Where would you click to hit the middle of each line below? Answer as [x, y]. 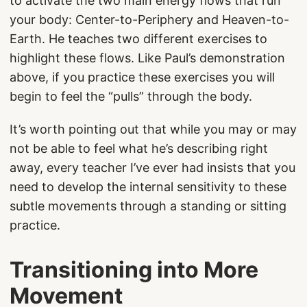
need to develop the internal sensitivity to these [148, 187]
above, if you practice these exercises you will [142, 77]
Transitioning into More [134, 270]
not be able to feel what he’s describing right [139, 148]
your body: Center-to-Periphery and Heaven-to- [149, 20]
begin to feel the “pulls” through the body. [131, 96]
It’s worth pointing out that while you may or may [153, 129]
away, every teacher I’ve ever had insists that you [152, 168]
